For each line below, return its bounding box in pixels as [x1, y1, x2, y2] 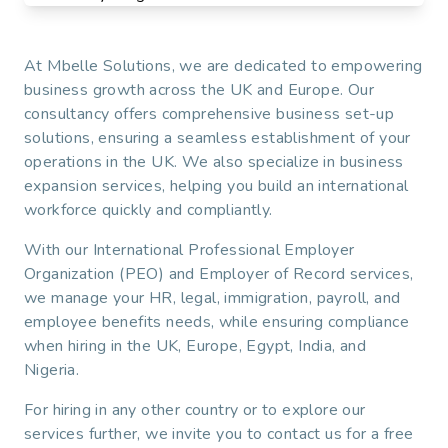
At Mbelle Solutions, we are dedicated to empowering [24, 55, 423, 78]
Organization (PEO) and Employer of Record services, [24, 263, 414, 286]
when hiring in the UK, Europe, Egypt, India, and [24, 335, 367, 358]
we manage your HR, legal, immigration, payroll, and [24, 287, 401, 310]
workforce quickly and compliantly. [24, 199, 273, 222]
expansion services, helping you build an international [24, 175, 409, 198]
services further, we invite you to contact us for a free [24, 423, 414, 446]
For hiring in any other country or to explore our [24, 399, 366, 422]
